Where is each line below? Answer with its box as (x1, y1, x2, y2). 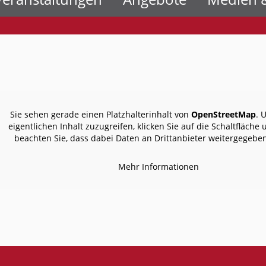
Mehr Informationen (118, 161, 199, 172)
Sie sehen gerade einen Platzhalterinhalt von (9, 109, 191, 120)
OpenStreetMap (191, 109, 256, 120)
